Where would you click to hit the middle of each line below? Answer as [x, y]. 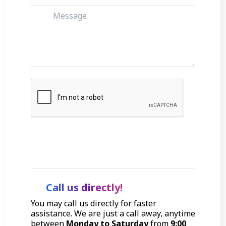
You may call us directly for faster [94, 203]
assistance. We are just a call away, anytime [113, 213]
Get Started [118, 143]
